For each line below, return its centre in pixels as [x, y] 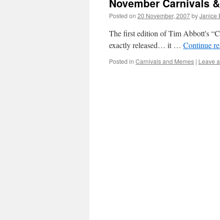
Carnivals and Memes [165, 61]
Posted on [123, 15]
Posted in [122, 61]
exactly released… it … [146, 45]
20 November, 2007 [164, 15]
